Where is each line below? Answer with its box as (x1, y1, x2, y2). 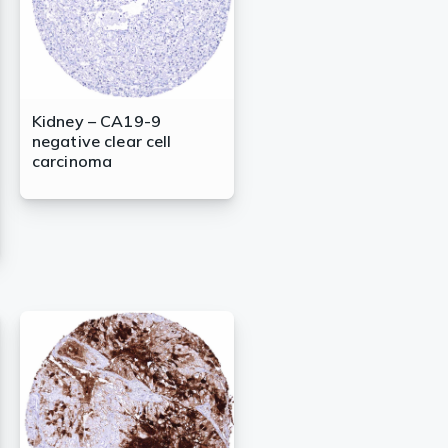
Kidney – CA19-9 (31, 111, 162, 132)
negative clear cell (31, 131, 172, 152)
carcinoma (31, 151, 113, 172)
